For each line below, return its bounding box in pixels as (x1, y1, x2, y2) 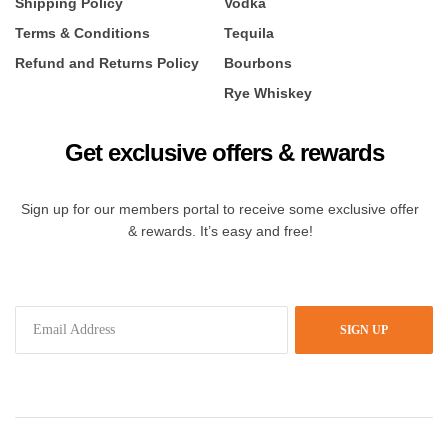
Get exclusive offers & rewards (64, 138, 384, 166)
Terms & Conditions (15, 24, 150, 41)
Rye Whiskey (224, 84, 312, 101)
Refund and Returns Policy (15, 54, 199, 71)
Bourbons (224, 54, 292, 71)
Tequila (224, 24, 274, 41)
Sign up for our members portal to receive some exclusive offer (21, 200, 419, 217)
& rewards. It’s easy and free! (127, 222, 313, 239)
